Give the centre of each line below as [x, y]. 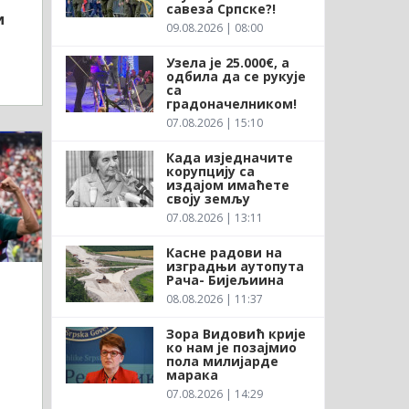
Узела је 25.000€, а [227, 62]
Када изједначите [229, 157]
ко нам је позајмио [231, 347]
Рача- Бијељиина [225, 279]
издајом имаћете [227, 184]
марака [192, 374]
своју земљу [208, 198]
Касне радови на [224, 252]
